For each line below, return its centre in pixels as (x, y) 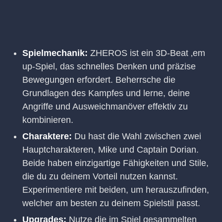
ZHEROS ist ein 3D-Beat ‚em (146, 53)
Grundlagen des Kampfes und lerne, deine (106, 93)
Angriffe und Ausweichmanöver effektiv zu (105, 106)
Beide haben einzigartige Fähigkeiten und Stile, (115, 163)
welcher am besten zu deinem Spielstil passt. (111, 203)
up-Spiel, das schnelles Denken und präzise (109, 66)
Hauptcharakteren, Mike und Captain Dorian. (111, 149)
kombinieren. (48, 120)
